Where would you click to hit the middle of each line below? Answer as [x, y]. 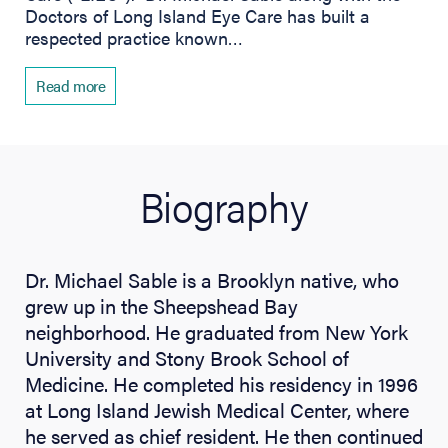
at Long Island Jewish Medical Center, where [217, 409]
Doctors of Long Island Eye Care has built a [197, 15]
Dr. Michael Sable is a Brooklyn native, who [212, 279]
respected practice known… [134, 37]
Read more [71, 85]
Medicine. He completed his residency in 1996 [221, 383]
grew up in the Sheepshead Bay [161, 305]
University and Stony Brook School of [187, 357]
